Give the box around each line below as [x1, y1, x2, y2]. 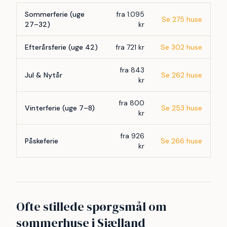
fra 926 [120, 131, 144, 141]
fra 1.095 [116, 10, 144, 19]
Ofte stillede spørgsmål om [16, 198, 167, 215]
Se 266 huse [161, 136, 202, 146]
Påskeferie [25, 136, 58, 146]
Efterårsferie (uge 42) [25, 43, 98, 52]
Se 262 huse [161, 70, 202, 80]
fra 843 [120, 65, 144, 75]
